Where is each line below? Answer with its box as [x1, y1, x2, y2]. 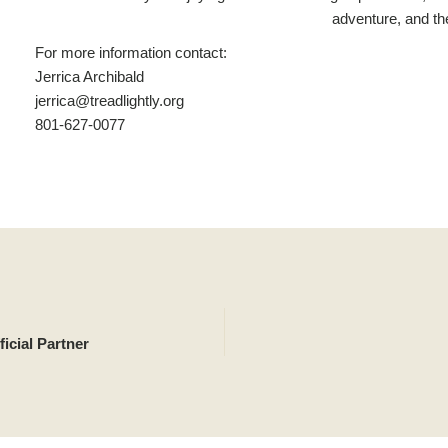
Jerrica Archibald [34, 68, 144, 86]
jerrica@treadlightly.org [34, 92, 184, 110]
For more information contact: [34, 44, 227, 62]
